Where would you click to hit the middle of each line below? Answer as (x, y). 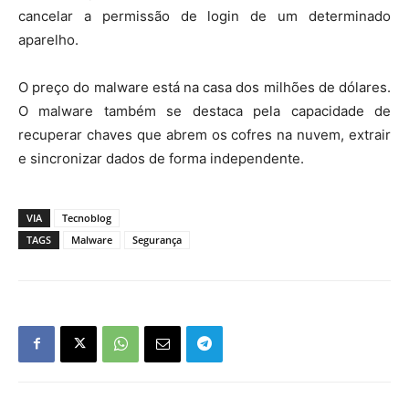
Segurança (157, 239)
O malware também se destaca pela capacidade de (204, 110)
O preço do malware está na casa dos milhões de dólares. (204, 87)
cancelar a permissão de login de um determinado (204, 16)
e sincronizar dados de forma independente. (161, 158)
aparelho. (48, 39)
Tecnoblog (87, 217)
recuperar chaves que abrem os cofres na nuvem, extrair (204, 134)
